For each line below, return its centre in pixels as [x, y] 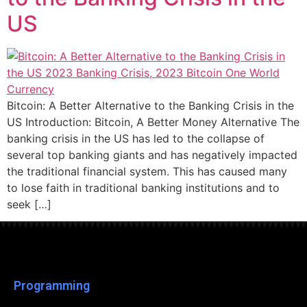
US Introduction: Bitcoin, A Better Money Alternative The [153, 122]
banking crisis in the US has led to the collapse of [136, 138]
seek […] [29, 204]
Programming [52, 285]
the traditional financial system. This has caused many [147, 171]
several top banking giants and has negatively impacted [152, 155]
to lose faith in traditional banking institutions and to [143, 187]
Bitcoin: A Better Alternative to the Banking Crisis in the [150, 105]
